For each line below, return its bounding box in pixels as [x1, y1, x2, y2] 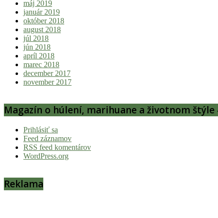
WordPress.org [23, 151, 69, 160]
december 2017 [23, 69, 71, 77]
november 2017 [23, 77, 72, 86]
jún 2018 [23, 42, 51, 51]
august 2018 [23, 25, 61, 34]
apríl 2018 [23, 51, 54, 60]
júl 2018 [23, 34, 49, 42]
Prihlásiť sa [23, 125, 58, 134]
